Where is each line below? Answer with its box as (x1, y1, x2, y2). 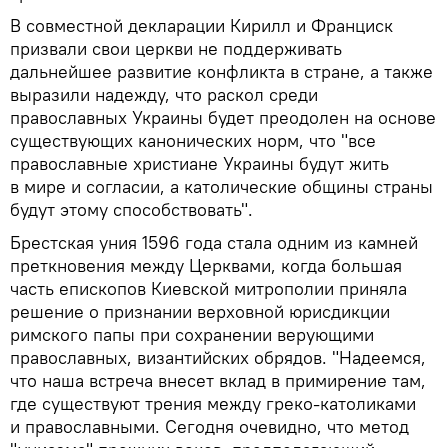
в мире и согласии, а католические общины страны (10, 175, 433, 199)
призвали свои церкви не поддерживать (10, 37, 342, 61)
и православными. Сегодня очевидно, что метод (10, 415, 409, 439)
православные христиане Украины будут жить (10, 152, 389, 176)
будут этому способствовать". (10, 198, 253, 222)
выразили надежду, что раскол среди (10, 83, 318, 107)
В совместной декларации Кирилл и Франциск (10, 14, 393, 38)
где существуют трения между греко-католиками (10, 392, 416, 416)
